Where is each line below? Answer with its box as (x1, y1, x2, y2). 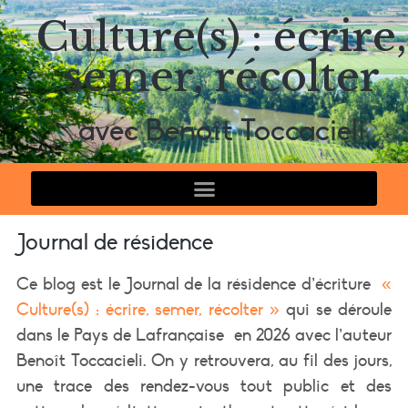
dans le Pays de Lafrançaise (15, 324, 225, 345)
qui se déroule (285, 299, 393, 320)
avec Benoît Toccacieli (77, 113, 365, 149)
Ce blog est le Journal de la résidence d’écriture (15, 273, 372, 294)
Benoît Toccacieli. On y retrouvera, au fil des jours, (15, 350, 393, 371)
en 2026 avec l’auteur (233, 324, 393, 345)
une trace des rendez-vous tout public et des (15, 375, 393, 396)
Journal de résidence (15, 228, 213, 256)
